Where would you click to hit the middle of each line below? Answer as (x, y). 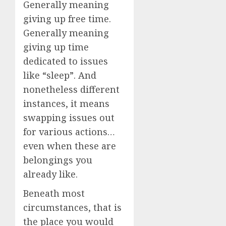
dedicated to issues (66, 61)
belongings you (58, 160)
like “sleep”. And (60, 75)
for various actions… (69, 132)
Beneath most (54, 193)
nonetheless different (71, 89)
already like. (50, 174)
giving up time (56, 47)
